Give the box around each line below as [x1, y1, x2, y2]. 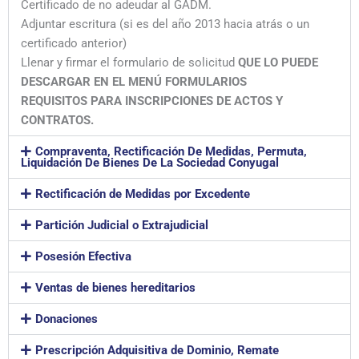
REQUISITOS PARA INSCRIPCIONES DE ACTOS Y [21, 94, 283, 109]
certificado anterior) [21, 36, 127, 51]
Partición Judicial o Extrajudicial [34, 218, 208, 233]
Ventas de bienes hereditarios [34, 280, 196, 296]
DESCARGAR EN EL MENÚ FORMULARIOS [21, 75, 247, 90]
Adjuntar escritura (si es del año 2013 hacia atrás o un [21, 17, 309, 32]
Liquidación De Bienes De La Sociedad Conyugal [21, 155, 279, 171]
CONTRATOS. [21, 113, 94, 128]
